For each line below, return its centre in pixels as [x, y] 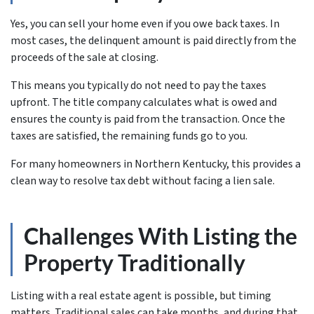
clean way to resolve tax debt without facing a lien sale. [143, 181]
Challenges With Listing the [161, 236]
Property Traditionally [135, 262]
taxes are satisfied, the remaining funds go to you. [129, 136]
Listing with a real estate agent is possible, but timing [141, 296]
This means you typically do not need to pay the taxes [138, 86]
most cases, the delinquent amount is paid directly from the [153, 41]
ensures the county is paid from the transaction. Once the [148, 119]
